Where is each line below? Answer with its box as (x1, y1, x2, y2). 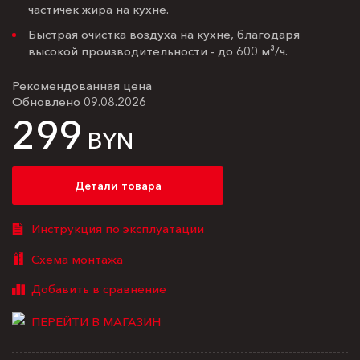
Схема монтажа (31, 251, 123, 267)
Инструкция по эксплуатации (31, 221, 204, 237)
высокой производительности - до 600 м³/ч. (28, 43, 288, 59)
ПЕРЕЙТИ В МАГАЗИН (31, 313, 161, 329)
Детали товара (74, 178, 162, 194)
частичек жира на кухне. (28, 2, 169, 18)
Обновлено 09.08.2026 (12, 94, 146, 110)
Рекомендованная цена (12, 78, 152, 94)
